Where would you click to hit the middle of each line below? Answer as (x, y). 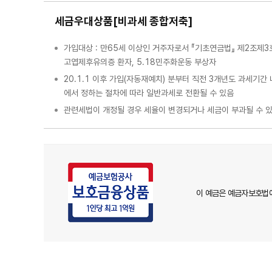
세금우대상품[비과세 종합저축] (124, 21)
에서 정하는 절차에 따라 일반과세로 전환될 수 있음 (149, 93)
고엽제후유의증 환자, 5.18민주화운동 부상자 (140, 62)
